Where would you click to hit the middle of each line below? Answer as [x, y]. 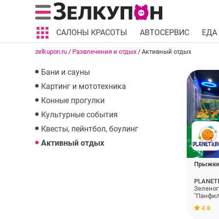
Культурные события [79, 115]
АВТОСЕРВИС [164, 33]
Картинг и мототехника [84, 86]
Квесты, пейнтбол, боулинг [90, 129]
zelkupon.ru [51, 52]
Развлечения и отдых [104, 52]
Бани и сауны [66, 72]
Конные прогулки [73, 100]
